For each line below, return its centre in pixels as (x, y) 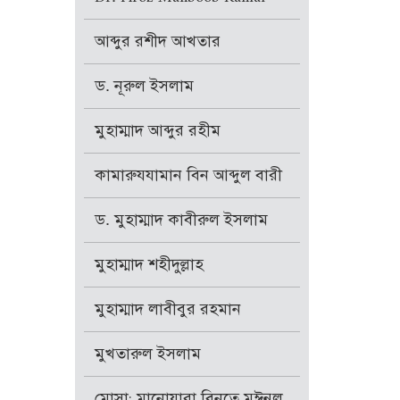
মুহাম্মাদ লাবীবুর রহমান (167, 309)
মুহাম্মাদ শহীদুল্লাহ (149, 265)
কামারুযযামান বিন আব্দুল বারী (188, 175)
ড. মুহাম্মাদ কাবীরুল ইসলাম (181, 220)
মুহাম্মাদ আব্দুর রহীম (157, 131)
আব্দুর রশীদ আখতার (157, 42)
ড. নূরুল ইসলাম (144, 86)
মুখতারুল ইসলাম (147, 354)
